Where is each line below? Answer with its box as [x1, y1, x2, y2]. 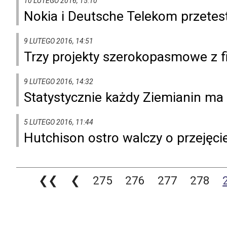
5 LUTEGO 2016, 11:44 [24, 118, 93, 126]
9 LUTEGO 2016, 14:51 [24, 36, 93, 45]
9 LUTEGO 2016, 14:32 [24, 77, 93, 86]
